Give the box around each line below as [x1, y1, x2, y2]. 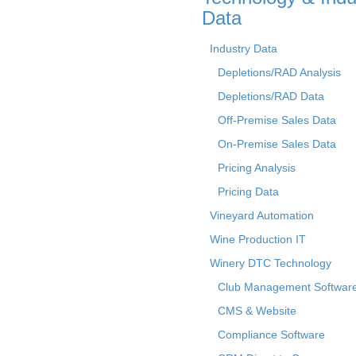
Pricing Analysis [218, 161, 296, 174]
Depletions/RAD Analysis [218, 65, 341, 79]
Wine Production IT [210, 232, 306, 246]
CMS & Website [218, 304, 296, 317]
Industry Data [210, 41, 277, 55]
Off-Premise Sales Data [218, 113, 336, 126]
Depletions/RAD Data [218, 89, 324, 103]
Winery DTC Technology [210, 256, 331, 269]
